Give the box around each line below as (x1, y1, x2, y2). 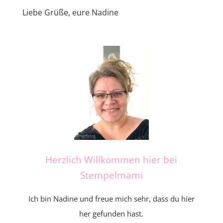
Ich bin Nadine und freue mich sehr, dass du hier (28, 193, 195, 204)
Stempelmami (80, 168, 143, 181)
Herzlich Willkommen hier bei (45, 153, 178, 166)
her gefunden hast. (79, 208, 144, 219)
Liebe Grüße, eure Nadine (22, 6, 118, 18)
